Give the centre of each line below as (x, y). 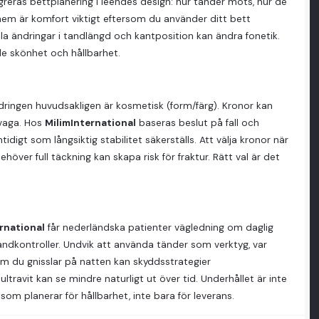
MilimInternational (91, 123)
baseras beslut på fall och (198, 123)
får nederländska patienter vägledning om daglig (159, 228)
